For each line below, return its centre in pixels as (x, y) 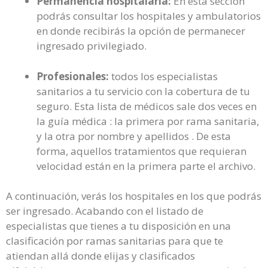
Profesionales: (73, 76)
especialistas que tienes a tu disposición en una (118, 226)
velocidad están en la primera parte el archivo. (146, 166)
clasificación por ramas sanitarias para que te (115, 241)
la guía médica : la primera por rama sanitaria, (148, 121)
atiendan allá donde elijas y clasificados (100, 256)
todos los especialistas (163, 76)
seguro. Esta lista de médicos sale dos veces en (147, 106)
